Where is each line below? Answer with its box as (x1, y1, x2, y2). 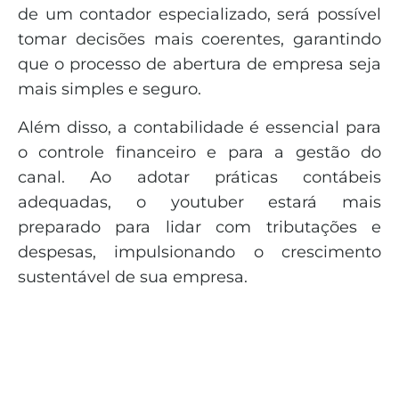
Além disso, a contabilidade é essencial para (18, 117, 381, 137)
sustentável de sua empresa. (18, 266, 248, 287)
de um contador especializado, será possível (18, 4, 381, 25)
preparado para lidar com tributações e (18, 216, 381, 237)
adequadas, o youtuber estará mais (18, 191, 381, 212)
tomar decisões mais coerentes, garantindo (18, 29, 381, 50)
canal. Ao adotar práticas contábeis (18, 167, 381, 187)
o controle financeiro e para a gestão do (18, 142, 381, 162)
